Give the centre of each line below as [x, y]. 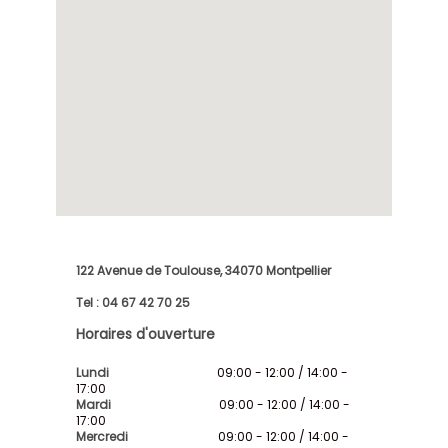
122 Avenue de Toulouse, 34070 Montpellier [204, 270]
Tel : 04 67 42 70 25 [133, 302]
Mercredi [104, 436]
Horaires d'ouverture [146, 334]
